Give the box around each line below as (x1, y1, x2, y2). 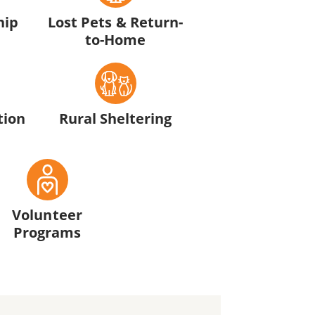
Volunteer (12, 205, 82, 225)
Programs (13, 222, 82, 243)
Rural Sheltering (58, 108, 172, 128)
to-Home (84, 29, 146, 49)
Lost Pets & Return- (48, 11, 183, 32)
